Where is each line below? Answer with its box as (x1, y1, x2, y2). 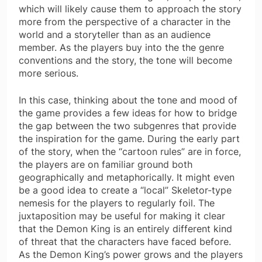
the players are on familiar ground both (19, 158, 192, 170)
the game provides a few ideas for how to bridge (19, 106, 237, 119)
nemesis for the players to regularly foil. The (19, 196, 215, 209)
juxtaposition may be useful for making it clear (19, 209, 225, 222)
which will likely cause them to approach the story (19, 2, 242, 15)
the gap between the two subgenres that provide (19, 119, 236, 132)
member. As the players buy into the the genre (19, 41, 224, 53)
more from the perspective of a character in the (19, 15, 230, 27)
